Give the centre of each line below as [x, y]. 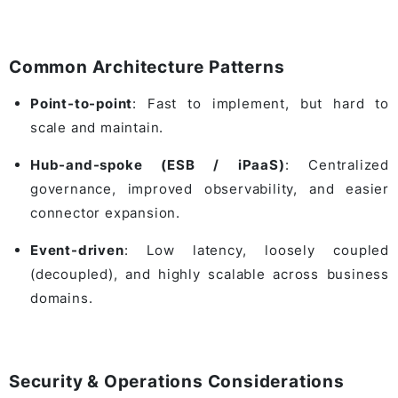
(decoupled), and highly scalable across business [210, 275]
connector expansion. [106, 213]
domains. [62, 298]
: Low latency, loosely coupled [256, 251]
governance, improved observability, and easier [210, 189]
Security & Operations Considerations [177, 382]
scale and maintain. [97, 128]
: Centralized [337, 165]
